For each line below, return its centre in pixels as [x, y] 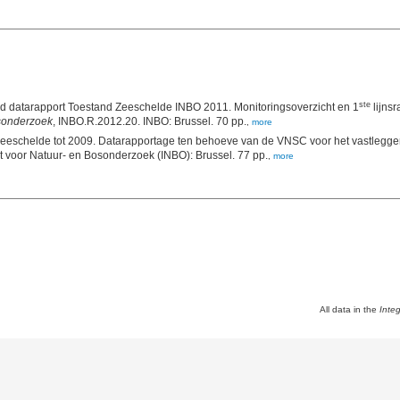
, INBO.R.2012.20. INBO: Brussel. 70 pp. [231, 122]
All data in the [350, 310]
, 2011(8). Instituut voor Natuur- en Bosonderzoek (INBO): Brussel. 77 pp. [253, 156]
